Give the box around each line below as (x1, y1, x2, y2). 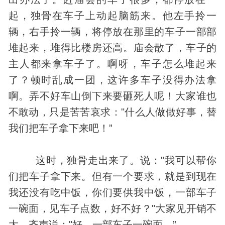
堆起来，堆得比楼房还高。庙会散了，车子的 (8, 42, 217, 53)
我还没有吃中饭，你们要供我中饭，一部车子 (8, 186, 217, 198)
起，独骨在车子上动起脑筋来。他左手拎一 (8, 10, 217, 21)
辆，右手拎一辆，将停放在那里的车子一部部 (8, 26, 217, 37)
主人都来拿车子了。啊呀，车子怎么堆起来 (8, 58, 217, 69)
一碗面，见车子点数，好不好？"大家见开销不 (8, 202, 217, 214)
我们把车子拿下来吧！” (8, 122, 113, 134)
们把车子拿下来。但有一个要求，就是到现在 (8, 170, 217, 182)
